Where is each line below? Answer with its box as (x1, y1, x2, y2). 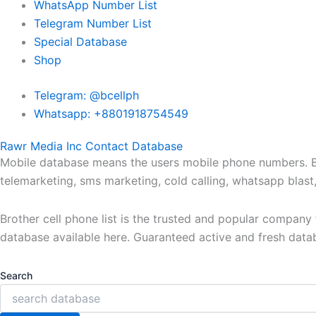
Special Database (34, 34, 127, 49)
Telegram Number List (34, 16, 152, 30)
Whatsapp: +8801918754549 (34, 106, 188, 121)
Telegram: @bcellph (34, 87, 139, 102)
